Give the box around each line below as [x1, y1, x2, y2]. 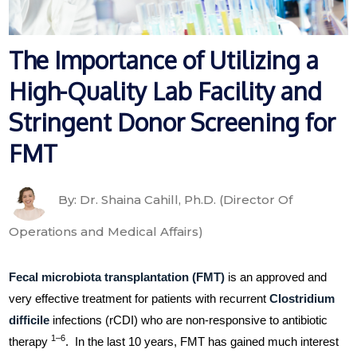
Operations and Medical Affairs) [9, 223, 204, 239]
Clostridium [269, 292, 335, 305]
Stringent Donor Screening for [9, 106, 336, 137]
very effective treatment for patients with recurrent [9, 292, 270, 305]
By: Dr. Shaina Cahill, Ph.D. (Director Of [54, 191, 292, 207]
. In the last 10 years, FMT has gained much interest [65, 335, 339, 348]
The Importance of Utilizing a [9, 44, 320, 75]
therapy [9, 335, 52, 348]
